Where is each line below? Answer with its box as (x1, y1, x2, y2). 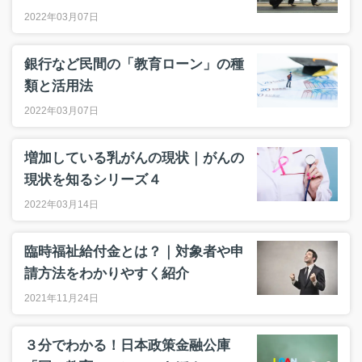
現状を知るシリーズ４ (24, 172, 162, 187)
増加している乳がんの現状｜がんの (24, 150, 244, 166)
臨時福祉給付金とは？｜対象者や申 (24, 244, 244, 259)
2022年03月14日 (24, 199, 99, 210)
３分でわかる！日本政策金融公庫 (24, 338, 230, 353)
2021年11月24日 (24, 293, 99, 304)
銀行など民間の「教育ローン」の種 (24, 57, 244, 72)
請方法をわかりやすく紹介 (24, 266, 189, 281)
